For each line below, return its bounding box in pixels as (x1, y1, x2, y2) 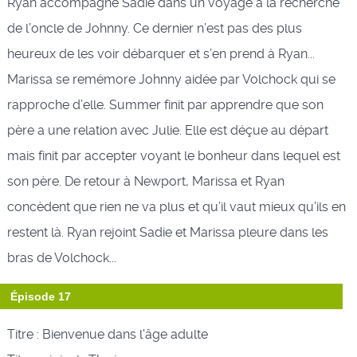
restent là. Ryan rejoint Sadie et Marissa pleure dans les (6, 224, 328, 240)
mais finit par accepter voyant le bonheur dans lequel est (6, 147, 340, 163)
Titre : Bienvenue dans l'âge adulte (6, 326, 208, 342)
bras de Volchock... (6, 249, 116, 265)
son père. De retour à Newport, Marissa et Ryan (6, 173, 284, 189)
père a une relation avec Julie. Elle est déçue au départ (6, 122, 328, 138)
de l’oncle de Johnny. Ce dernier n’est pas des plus (6, 20, 302, 36)
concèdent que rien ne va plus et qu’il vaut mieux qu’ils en (6, 198, 346, 214)
